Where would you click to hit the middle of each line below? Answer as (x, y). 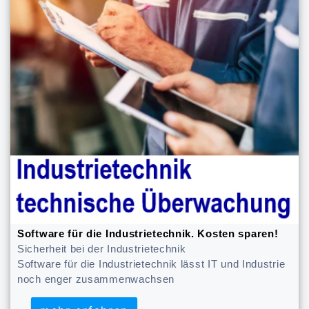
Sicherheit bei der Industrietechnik (102, 249)
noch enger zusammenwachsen (96, 280)
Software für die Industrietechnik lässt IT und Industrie (151, 265)
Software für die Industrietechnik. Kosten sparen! (148, 234)
